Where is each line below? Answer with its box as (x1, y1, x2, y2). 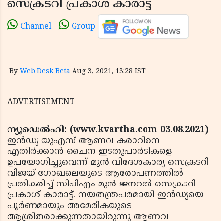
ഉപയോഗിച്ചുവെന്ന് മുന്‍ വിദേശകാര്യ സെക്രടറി (7, 157, 209, 168)
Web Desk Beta (20, 67, 70, 75)
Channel (20, 22, 51, 32)
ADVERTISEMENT (7, 97, 74, 107)
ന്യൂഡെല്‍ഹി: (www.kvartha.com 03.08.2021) (7, 124, 209, 136)
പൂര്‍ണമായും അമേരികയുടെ (7, 200, 132, 212)
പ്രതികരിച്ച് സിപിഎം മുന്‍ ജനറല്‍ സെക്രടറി (7, 179, 196, 190)
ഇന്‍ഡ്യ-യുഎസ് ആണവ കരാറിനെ (7, 135, 160, 147)
